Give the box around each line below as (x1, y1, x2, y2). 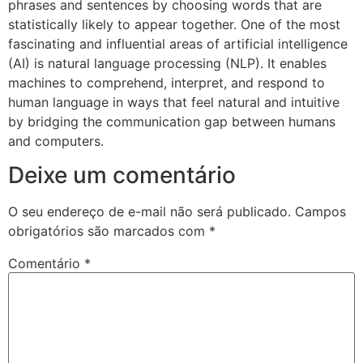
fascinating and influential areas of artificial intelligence (8, 35, 348, 52)
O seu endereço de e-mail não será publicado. (8, 203, 291, 220)
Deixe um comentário (8, 161, 236, 190)
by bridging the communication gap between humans (8, 113, 335, 130)
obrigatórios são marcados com (8, 223, 209, 240)
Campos (295, 203, 346, 220)
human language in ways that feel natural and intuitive (8, 93, 340, 110)
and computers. (8, 132, 104, 149)
